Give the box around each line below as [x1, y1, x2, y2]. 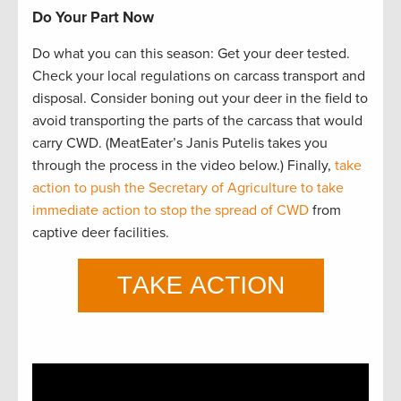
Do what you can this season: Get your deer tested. [32, 44, 350, 63]
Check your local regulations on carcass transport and [32, 66, 365, 85]
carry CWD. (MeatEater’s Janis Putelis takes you [32, 133, 328, 152]
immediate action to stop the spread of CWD [32, 200, 309, 219]
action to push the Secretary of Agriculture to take [32, 178, 344, 197]
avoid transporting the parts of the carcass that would [32, 111, 363, 130]
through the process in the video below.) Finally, [32, 156, 335, 175]
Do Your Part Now [32, 7, 154, 27]
